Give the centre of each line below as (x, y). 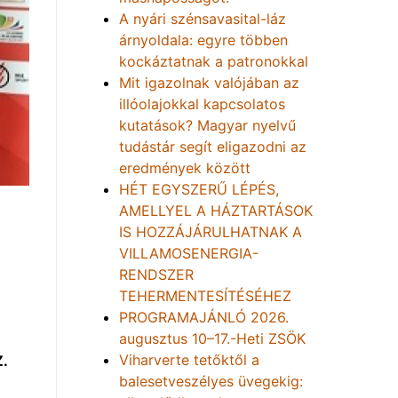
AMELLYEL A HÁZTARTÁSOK (216, 211)
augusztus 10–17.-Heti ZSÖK (212, 338)
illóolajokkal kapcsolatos (202, 104)
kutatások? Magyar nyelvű (207, 125)
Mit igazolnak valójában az (209, 83)
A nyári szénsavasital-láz (203, 19)
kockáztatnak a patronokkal (214, 61)
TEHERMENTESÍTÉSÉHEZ (205, 296)
